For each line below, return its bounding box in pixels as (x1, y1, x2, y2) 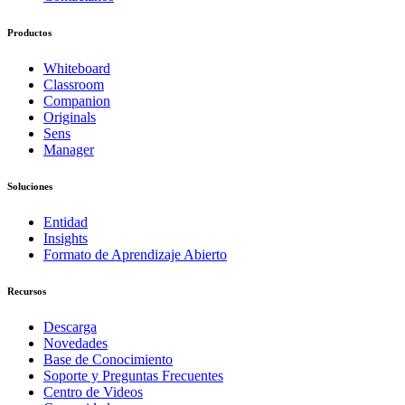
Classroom (43, 76, 104, 92)
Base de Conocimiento (43, 351, 173, 367)
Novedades (43, 334, 108, 351)
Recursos (7, 285, 46, 297)
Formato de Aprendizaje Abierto (43, 246, 227, 262)
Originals (43, 108, 96, 125)
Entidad (43, 213, 88, 230)
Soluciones (7, 180, 52, 192)
